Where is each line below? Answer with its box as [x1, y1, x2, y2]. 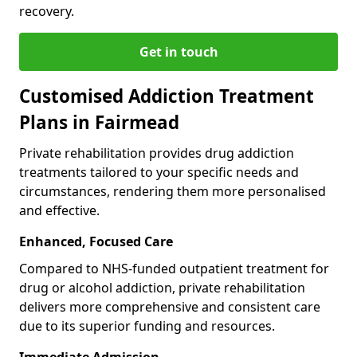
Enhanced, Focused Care [19, 232, 173, 250]
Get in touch [139, 42, 218, 61]
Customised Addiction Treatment [19, 83, 314, 108]
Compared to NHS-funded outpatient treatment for [19, 259, 329, 277]
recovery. [19, 2, 74, 20]
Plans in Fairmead [19, 109, 179, 135]
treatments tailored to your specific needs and [19, 163, 299, 181]
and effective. [19, 201, 100, 219]
